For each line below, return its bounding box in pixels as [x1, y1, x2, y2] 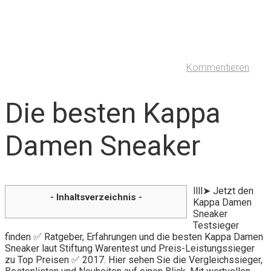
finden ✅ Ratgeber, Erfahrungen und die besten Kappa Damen [5, 230, 263, 243]
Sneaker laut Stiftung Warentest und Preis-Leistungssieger [5, 242, 255, 254]
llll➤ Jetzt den [193, 184, 253, 197]
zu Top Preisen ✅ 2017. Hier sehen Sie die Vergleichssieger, [5, 253, 263, 266]
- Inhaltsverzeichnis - [50, 191, 142, 203]
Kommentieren [186, 62, 249, 74]
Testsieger [193, 219, 239, 231]
